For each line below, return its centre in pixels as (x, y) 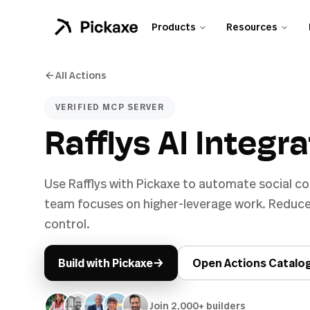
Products (173, 27)
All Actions (81, 75)
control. (67, 223)
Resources (252, 27)
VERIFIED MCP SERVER (110, 107)
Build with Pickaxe (106, 263)
